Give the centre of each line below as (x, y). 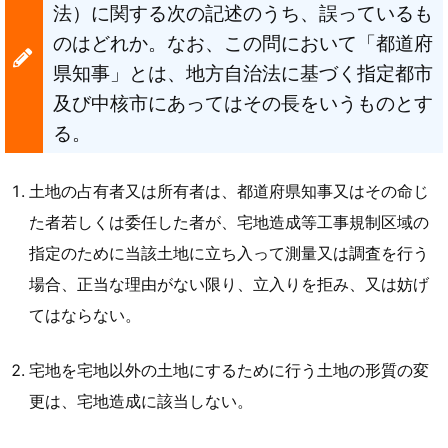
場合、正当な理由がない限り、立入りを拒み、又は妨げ (228, 285)
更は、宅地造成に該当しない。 (140, 401)
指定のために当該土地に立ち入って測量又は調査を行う (228, 254)
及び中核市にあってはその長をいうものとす (242, 102)
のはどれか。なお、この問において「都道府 (242, 42)
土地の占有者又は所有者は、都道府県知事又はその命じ (228, 192)
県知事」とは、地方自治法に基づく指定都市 (242, 72)
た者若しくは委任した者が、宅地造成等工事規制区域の (228, 223)
